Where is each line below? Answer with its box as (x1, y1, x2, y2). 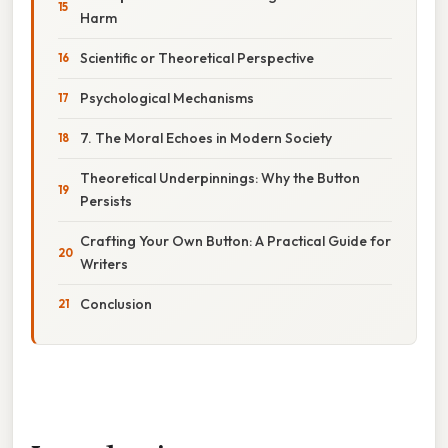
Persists (80, 191, 132, 210)
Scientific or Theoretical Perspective (80, 48, 314, 67)
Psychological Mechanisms (80, 88, 254, 107)
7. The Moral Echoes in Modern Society (80, 128, 332, 147)
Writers (80, 254, 128, 273)
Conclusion (80, 294, 152, 313)
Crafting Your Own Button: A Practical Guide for (80, 231, 391, 250)
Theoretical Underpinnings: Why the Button (80, 168, 360, 187)
